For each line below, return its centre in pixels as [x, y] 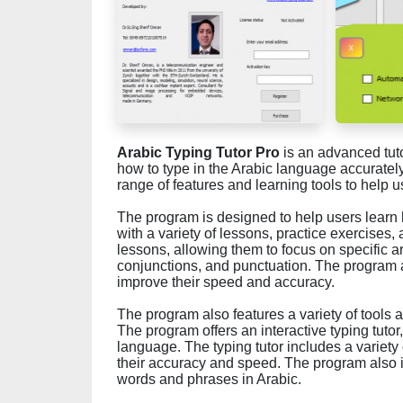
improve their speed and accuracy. [226, 282]
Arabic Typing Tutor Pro [198, 152]
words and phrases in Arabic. [209, 379]
